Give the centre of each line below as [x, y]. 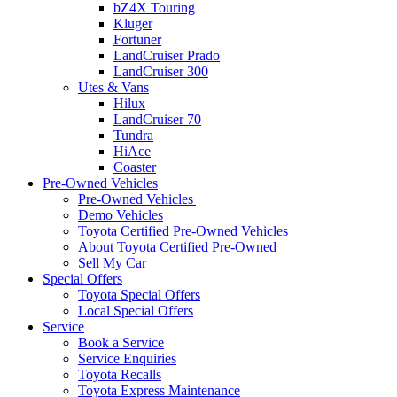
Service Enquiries [127, 358]
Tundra [133, 135]
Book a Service [121, 343]
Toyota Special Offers [139, 295]
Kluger [133, 23]
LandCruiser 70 [157, 119]
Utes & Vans [113, 87]
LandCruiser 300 [161, 71]
